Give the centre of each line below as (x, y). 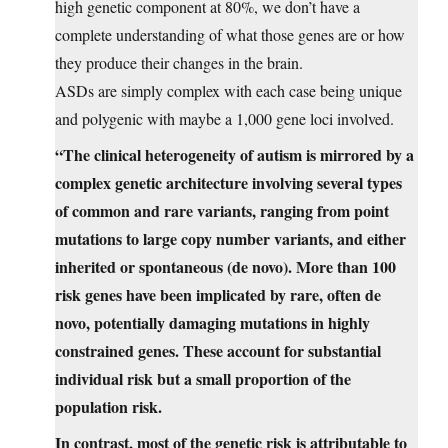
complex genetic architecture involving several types (228, 183)
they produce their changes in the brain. (179, 63)
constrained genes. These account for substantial (218, 351)
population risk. (108, 407)
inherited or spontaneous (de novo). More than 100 (225, 267)
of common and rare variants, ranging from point (222, 211)
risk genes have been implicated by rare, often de (218, 295)
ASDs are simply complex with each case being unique (228, 91)
